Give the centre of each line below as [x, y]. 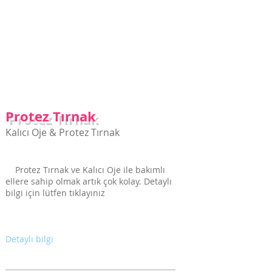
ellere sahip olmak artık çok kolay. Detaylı [89, 181]
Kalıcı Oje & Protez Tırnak [63, 132]
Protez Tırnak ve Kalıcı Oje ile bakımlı [85, 170]
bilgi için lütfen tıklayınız [55, 193]
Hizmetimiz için [33, 13]
